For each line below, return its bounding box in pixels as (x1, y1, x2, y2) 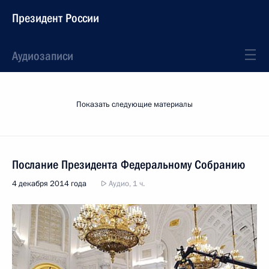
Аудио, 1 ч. (107, 178, 145, 189)
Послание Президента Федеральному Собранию (12, 157, 245, 172)
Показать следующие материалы (76, 99, 193, 110)
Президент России (12, 11, 99, 25)
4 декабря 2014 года (12, 178, 86, 189)
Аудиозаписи (12, 49, 73, 63)
